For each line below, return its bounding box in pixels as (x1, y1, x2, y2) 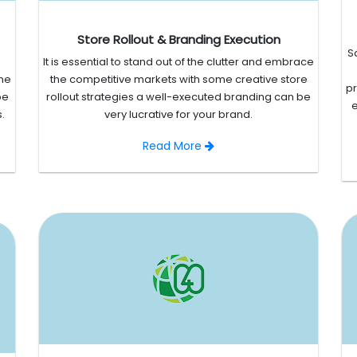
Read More (143, 138, 205, 155)
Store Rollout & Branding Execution (76, 31, 280, 49)
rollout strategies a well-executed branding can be (46, 89, 311, 105)
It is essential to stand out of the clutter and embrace (43, 54, 314, 70)
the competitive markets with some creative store (49, 72, 308, 88)
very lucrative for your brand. (104, 107, 253, 123)
